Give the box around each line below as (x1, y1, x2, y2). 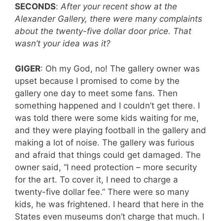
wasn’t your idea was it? (15, 38, 110, 49)
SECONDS (15, 1, 56, 12)
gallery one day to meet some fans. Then (15, 88, 178, 98)
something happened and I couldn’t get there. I (15, 100, 200, 110)
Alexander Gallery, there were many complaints (15, 14, 202, 24)
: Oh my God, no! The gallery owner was (40, 63, 200, 74)
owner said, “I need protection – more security (15, 162, 197, 172)
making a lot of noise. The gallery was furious (15, 137, 194, 147)
